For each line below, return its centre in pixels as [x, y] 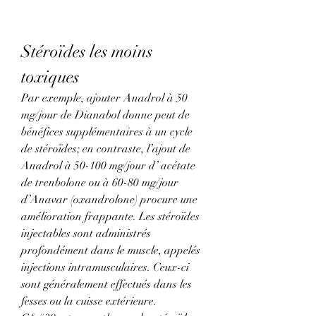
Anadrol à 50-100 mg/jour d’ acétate [108, 166]
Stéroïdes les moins [87, 52]
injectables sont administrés [86, 234]
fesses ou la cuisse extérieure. [89, 302]
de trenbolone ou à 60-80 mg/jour [100, 183]
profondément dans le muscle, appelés [111, 251]
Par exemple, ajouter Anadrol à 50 [104, 98]
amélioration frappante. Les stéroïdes [110, 217]
